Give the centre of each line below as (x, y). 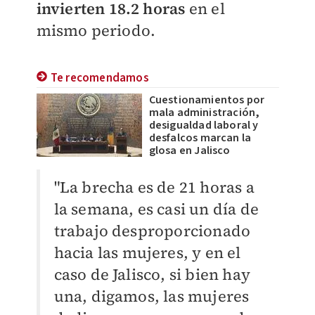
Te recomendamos (99, 78)
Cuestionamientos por (207, 100)
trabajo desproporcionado (152, 231)
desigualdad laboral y (204, 125)
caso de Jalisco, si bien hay (152, 274)
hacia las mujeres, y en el (147, 252)
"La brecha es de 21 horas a (154, 187)
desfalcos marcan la (200, 138)
